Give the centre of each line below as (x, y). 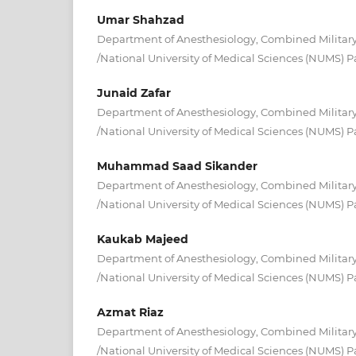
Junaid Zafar (134, 93)
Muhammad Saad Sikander (177, 166)
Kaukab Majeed (143, 239)
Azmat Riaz (130, 312)
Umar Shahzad (141, 19)
